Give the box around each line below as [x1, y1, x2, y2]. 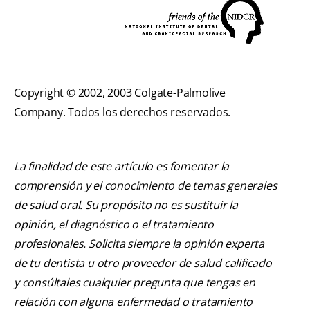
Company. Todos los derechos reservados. [14, 104, 231, 120]
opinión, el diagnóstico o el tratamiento [14, 217, 215, 232]
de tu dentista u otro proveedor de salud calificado [14, 255, 272, 271]
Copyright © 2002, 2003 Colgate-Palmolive [14, 85, 226, 101]
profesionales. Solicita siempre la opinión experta [14, 236, 264, 252]
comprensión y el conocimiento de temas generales [14, 178, 277, 194]
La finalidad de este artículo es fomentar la [14, 158, 230, 174]
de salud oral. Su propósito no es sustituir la [14, 197, 238, 213]
